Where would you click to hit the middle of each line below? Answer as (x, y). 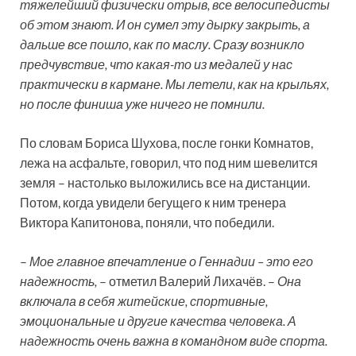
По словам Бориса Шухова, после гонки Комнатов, (166, 143)
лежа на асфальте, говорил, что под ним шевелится (169, 163)
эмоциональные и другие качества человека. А (158, 321)
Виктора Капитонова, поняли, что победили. (147, 222)
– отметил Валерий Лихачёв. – (187, 281)
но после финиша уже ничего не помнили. (142, 104)
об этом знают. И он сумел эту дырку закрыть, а (165, 25)
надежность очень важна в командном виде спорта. (174, 341)
